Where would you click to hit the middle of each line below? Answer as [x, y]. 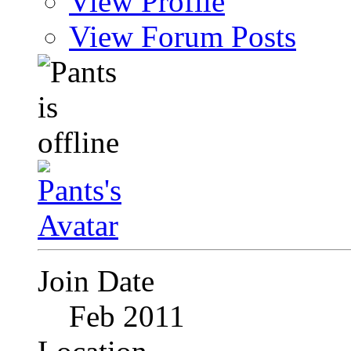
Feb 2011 [127, 317]
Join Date [96, 281]
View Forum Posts [183, 37]
